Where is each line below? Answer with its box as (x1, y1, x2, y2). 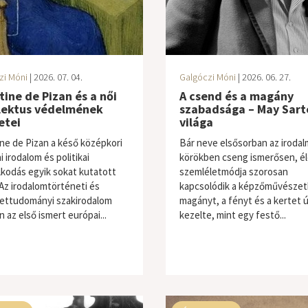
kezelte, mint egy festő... (179, 208, 286, 221)
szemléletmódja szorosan (179, 165, 288, 178)
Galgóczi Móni (179, 71, 236, 83)
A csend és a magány (179, 88, 294, 104)
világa (179, 114, 213, 130)
